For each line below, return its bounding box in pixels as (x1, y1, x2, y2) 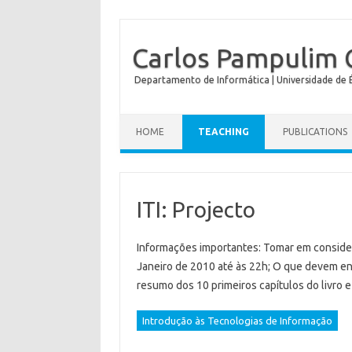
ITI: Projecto (136, 197, 255, 222)
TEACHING (198, 126, 249, 137)
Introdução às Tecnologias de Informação (141, 315, 332, 326)
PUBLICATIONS (283, 126, 347, 137)
